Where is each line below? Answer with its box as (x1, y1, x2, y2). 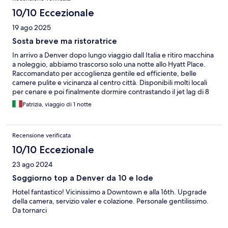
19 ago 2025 (12, 23, 51, 33)
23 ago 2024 (12, 160, 52, 169)
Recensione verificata (12, 131, 71, 140)
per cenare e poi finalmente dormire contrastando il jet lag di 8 (12, 87, 209, 97)
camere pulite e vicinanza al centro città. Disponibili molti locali (12, 78, 207, 88)
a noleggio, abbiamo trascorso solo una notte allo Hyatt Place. (12, 60, 206, 69)
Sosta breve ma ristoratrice (12, 36, 117, 46)
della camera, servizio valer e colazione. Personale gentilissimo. (12, 196, 209, 206)
